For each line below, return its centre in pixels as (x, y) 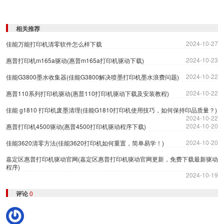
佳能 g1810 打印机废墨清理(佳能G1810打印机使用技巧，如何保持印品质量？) (111, 110)
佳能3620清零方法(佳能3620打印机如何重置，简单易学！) (85, 143)
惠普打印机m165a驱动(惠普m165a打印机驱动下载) (75, 60)
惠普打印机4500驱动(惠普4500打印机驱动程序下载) (76, 126)
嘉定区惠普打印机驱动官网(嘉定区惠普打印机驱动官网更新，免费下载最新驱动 (112, 159)
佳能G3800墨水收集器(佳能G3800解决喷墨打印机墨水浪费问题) (92, 77)
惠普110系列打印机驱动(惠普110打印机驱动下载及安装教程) (87, 93)
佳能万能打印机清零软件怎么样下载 (54, 44)
